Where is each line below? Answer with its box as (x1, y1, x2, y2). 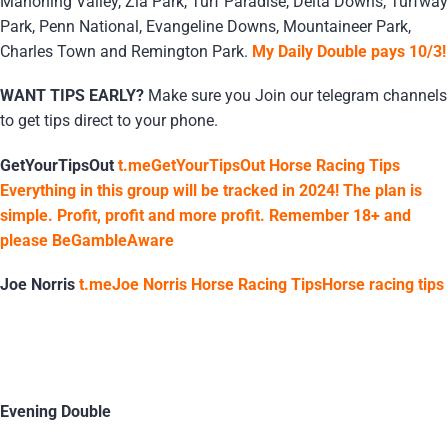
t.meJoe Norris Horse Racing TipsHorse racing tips (79, 274, 444, 294)
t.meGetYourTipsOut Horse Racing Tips (118, 155, 400, 175)
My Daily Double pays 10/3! (252, 42, 446, 62)
